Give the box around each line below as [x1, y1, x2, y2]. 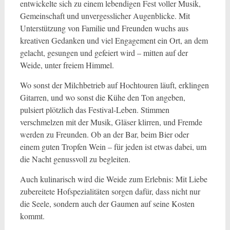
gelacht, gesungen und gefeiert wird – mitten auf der [20, 47, 188, 58]
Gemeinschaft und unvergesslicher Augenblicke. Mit [20, 10, 190, 21]
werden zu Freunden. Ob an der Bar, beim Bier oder [20, 129, 189, 140]
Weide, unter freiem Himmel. [20, 60, 114, 70]
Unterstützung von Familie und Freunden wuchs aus [20, 23, 188, 33]
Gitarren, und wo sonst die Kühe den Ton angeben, [20, 92, 185, 103]
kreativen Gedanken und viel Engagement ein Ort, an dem [20, 35, 208, 46]
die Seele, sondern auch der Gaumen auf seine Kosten [20, 198, 195, 209]
